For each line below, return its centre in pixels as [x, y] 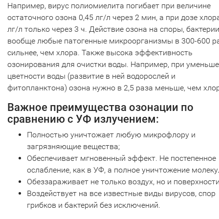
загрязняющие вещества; [73, 146]
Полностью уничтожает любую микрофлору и [111, 134]
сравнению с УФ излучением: [83, 119]
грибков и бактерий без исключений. [95, 205]
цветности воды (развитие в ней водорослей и [91, 76]
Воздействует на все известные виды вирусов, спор [121, 193]
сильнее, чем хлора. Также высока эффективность [100, 52]
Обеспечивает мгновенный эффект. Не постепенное [121, 158]
